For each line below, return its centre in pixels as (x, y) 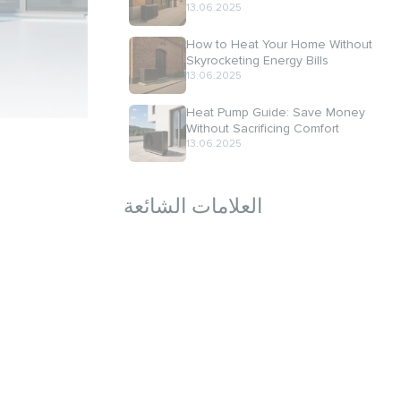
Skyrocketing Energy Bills (257, 60)
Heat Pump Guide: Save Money (276, 112)
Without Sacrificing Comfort (263, 128)
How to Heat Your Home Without (279, 44)
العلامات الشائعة (193, 207)
